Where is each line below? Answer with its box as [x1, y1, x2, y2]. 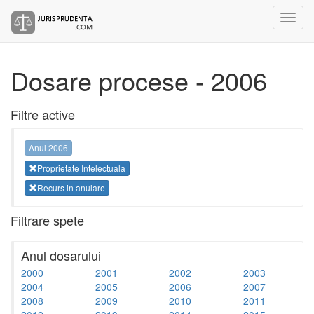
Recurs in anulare [37, 181, 105, 193]
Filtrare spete [11, 210, 84, 229]
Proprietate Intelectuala [37, 161, 125, 174]
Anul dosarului [21, 245, 101, 264]
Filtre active [11, 105, 75, 123]
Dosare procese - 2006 [11, 62, 267, 98]
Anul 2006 [29, 142, 68, 154]
